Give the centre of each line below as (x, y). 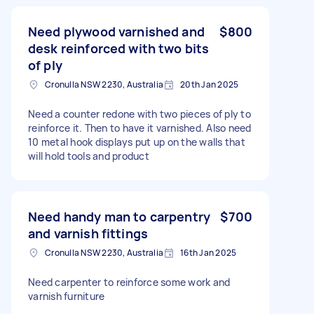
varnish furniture (67, 296)
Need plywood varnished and (116, 31)
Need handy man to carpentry (120, 216)
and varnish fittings (88, 233)
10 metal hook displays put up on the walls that (137, 142)
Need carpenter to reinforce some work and (129, 282)
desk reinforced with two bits (119, 48)
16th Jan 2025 (209, 252)
